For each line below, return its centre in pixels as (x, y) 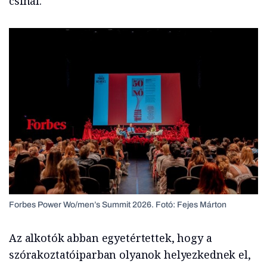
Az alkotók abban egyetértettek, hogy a (111, 238)
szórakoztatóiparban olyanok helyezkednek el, (130, 254)
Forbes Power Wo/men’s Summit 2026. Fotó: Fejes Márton (118, 205)
